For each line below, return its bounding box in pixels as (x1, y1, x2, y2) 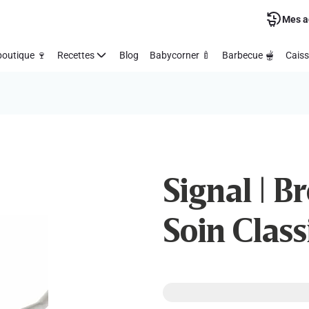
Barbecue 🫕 (222, 49, 275, 61)
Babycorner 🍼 (150, 49, 211, 61)
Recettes (57, 49, 94, 61)
